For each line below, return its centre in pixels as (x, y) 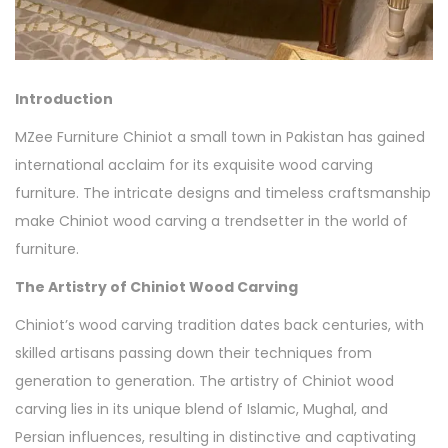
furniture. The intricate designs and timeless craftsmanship (223, 192)
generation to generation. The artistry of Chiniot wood (204, 380)
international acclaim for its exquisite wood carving (194, 164)
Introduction (64, 98)
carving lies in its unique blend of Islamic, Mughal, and (201, 408)
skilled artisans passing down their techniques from (193, 352)
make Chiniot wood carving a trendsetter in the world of (211, 220)
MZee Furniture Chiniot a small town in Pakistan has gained (220, 136)
